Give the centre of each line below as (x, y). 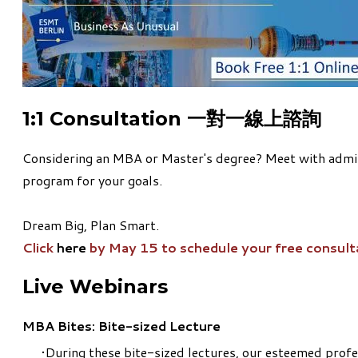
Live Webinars (95, 287)
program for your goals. (92, 181)
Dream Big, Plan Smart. (91, 225)
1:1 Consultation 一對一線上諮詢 (172, 119)
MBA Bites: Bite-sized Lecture (121, 326)
